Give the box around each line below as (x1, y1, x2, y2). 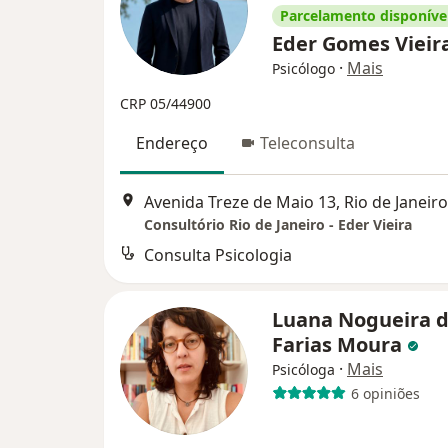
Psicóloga (272, 360, 335, 380)
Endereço (136, 132, 208, 154)
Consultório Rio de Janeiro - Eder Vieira (144, 215, 412, 235)
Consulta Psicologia (144, 244, 292, 267)
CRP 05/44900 (120, 94, 211, 113)
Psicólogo (272, 59, 335, 78)
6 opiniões (350, 383, 420, 403)
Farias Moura (272, 331, 407, 359)
